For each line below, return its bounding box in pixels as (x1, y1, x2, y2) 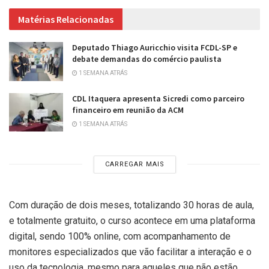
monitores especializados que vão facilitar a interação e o (9, 246, 252, 258)
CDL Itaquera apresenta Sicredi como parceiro (72, 92, 244, 104)
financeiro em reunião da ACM (72, 104, 184, 115)
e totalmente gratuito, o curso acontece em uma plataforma (9, 214, 255, 226)
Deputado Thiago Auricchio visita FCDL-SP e (72, 42, 237, 53)
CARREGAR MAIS (104, 160, 165, 168)
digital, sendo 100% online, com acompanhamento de (9, 230, 231, 242)
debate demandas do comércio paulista (72, 53, 222, 65)
